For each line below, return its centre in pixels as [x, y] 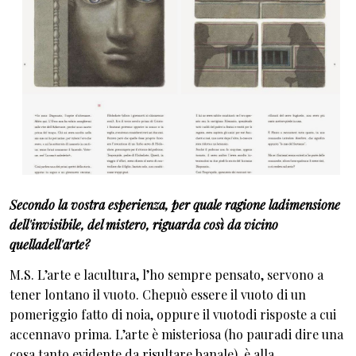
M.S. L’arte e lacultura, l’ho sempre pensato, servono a [166, 274]
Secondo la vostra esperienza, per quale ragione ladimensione [175, 205]
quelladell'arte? [50, 245]
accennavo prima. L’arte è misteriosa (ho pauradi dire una [176, 334]
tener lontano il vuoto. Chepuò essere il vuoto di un [158, 294]
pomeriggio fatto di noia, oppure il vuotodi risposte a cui [173, 314]
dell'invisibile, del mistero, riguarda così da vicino [144, 225]
